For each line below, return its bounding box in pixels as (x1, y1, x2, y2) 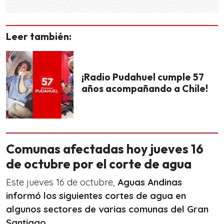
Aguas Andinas (117, 176, 182, 188)
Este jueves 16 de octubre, (6, 176, 117, 188)
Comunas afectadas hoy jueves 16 (6, 141, 203, 157)
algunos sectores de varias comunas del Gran (6, 203, 208, 215)
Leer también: (6, 30, 71, 43)
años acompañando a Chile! (81, 82, 208, 94)
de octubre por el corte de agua (6, 156, 191, 172)
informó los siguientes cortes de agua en (6, 190, 186, 202)
